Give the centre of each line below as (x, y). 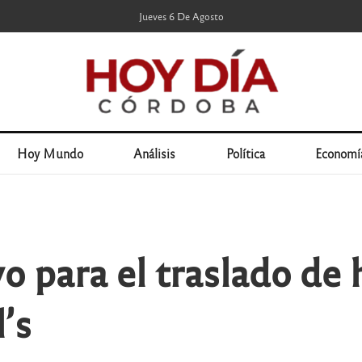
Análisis (155, 153)
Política (245, 153)
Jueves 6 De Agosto (181, 16)
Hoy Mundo (50, 153)
